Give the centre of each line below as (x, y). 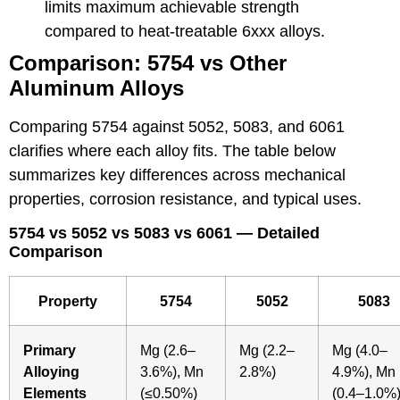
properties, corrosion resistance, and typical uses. (185, 199)
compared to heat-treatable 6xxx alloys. (185, 31)
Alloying (51, 371)
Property (68, 300)
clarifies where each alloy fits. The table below (172, 150)
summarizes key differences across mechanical (177, 175)
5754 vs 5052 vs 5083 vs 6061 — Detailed (164, 233)
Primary (50, 350)
